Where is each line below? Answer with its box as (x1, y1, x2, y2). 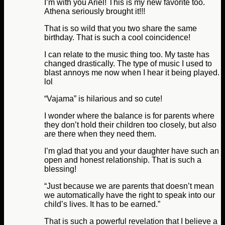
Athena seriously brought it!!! (44, 7, 145, 16)
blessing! (44, 165, 76, 174)
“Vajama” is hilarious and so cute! (44, 94, 162, 103)
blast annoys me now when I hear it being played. (44, 68, 219, 77)
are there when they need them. (44, 130, 156, 139)
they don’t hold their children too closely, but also (44, 121, 216, 130)
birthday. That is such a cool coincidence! (44, 33, 190, 42)
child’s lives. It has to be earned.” (44, 200, 160, 209)
